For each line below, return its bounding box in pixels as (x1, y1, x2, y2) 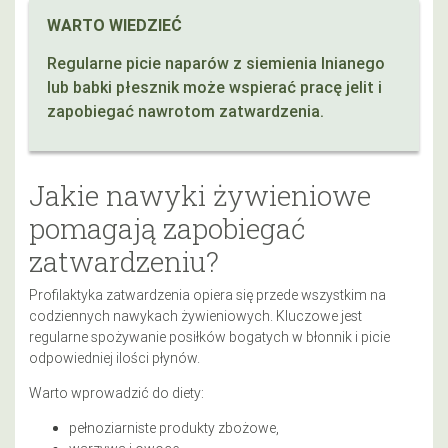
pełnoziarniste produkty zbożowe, (69, 418, 279, 437)
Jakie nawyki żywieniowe (29, 176, 371, 214)
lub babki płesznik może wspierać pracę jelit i (47, 76, 382, 97)
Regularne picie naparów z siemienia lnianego (47, 52, 385, 73)
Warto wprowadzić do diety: (29, 383, 204, 402)
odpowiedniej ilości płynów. (29, 348, 200, 367)
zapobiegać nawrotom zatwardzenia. (47, 100, 324, 121)
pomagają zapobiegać (29, 209, 306, 247)
